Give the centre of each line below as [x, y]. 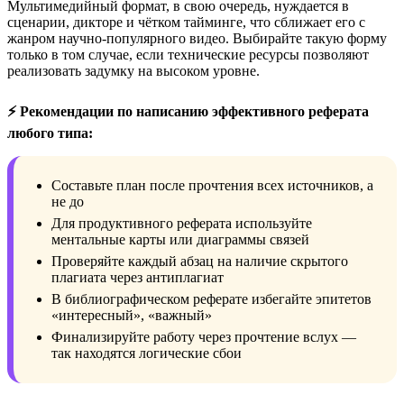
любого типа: [50, 133]
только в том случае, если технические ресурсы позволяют [188, 55]
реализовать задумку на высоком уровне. [133, 71]
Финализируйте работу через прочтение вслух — [204, 337]
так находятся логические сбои [147, 353]
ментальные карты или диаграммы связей [180, 240]
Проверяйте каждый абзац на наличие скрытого [200, 262]
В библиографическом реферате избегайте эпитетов [211, 299]
